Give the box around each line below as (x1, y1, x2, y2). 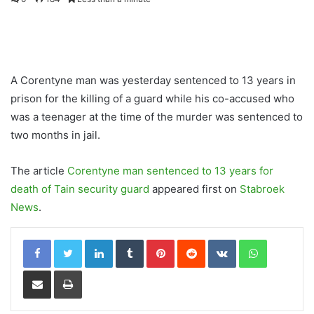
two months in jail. (11, 128, 100, 142)
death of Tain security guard (11, 182, 149, 196)
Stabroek (240, 182, 285, 196)
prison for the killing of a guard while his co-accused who (11, 92, 294, 105)
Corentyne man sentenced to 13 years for (67, 164, 273, 177)
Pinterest (174, 233, 214, 245)
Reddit (205, 233, 233, 245)
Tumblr (143, 233, 172, 245)
